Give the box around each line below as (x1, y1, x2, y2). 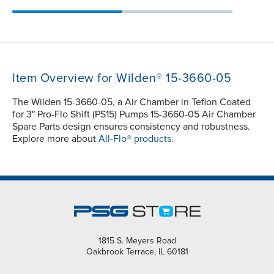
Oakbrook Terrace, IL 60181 (86, 246, 188, 257)
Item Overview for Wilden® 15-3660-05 (12, 70, 231, 86)
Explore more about (12, 132, 98, 145)
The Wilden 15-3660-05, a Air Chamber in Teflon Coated (12, 95, 251, 108)
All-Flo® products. (98, 132, 174, 145)
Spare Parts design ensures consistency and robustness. (12, 120, 250, 133)
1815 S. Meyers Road (98, 235, 176, 246)
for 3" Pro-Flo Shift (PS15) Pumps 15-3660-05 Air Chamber (12, 108, 256, 120)
